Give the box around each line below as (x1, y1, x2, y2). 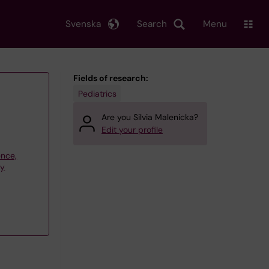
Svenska (65, 17, 101, 30)
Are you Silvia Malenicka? (101, 112, 198, 122)
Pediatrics (77, 88, 116, 99)
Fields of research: (73, 73, 148, 83)
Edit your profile (101, 124, 163, 135)
